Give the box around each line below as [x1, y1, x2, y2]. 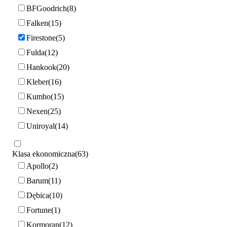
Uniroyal [26, 121, 55, 130]
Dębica [26, 191, 49, 200]
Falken [26, 18, 48, 27]
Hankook [26, 62, 56, 71]
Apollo [26, 161, 49, 170]
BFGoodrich [26, 4, 67, 13]
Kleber [26, 77, 48, 86]
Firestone [26, 33, 56, 42]
